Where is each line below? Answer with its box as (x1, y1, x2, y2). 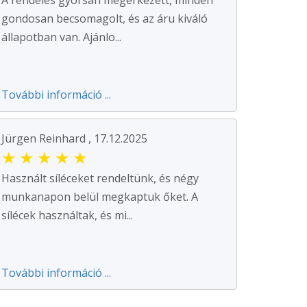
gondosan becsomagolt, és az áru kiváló (1, 10, 208, 26)
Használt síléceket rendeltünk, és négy (1, 170, 199, 186)
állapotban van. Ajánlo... (1, 29, 121, 45)
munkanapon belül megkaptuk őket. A (1, 188, 198, 204)
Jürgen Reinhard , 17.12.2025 (1, 130, 147, 146)
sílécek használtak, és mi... (1, 207, 133, 223)
